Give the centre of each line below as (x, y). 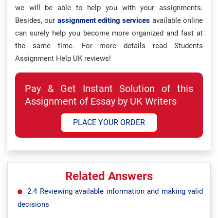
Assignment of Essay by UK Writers (101, 101)
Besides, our (36, 20)
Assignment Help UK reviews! (63, 58)
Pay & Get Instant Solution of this (109, 89)
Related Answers (109, 176)
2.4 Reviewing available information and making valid (115, 191)
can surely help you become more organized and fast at (109, 33)
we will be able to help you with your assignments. (109, 8)
